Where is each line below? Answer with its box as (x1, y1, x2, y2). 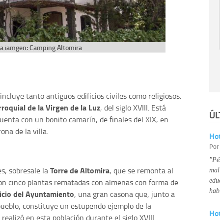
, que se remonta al (110, 165, 173, 176)
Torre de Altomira (50, 164, 110, 176)
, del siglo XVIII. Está (100, 102, 166, 113)
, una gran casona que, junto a (74, 188, 175, 199)
